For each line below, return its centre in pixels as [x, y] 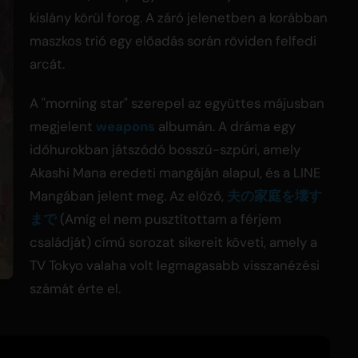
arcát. [47, 64]
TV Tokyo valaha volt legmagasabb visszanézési [175, 266]
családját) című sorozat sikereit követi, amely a [173, 243]
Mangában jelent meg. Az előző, [128, 196]
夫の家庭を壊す [274, 196]
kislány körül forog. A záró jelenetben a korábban [179, 18]
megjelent [63, 127]
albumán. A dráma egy [225, 127]
